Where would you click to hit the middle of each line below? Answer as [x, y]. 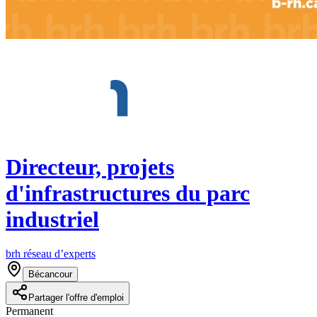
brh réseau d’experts [51, 254]
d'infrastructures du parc [128, 193]
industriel [52, 219]
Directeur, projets [90, 167]
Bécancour [50, 275]
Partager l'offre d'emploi [76, 298]
